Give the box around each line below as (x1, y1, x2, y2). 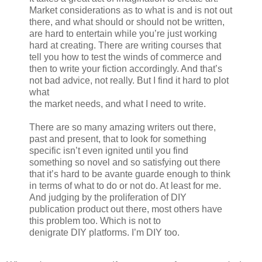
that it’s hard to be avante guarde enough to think (29, 168, 230, 179)
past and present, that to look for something (29, 133, 206, 144)
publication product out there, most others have (29, 204, 222, 214)
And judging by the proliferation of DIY (29, 192, 187, 202)
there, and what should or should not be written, (29, 16, 225, 27)
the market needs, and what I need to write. (29, 98, 206, 109)
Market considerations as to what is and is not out (29, 5, 232, 15)
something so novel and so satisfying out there (29, 157, 220, 167)
